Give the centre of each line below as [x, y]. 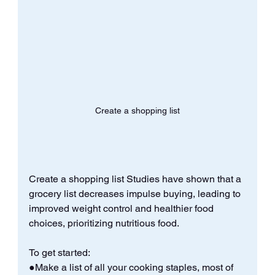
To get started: [60, 252]
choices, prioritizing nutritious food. [105, 223]
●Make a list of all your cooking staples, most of [132, 267]
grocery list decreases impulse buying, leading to [136, 193]
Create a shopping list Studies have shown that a [136, 179]
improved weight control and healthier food [122, 208]
